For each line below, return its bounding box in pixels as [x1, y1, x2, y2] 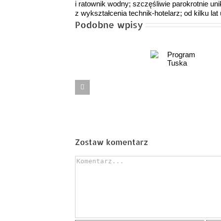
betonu [187, 79, 210, 87]
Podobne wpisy [75, 19, 143, 31]
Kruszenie [183, 69, 215, 77]
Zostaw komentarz [75, 137, 148, 147]
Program [109, 69, 138, 77]
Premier [102, 89, 128, 97]
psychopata [102, 99, 140, 107]
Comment [74, 156, 107, 165]
